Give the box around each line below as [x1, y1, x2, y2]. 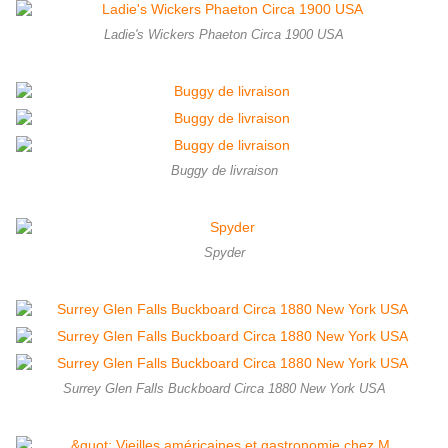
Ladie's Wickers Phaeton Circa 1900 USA [104, 28, 344, 43]
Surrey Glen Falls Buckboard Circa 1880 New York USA [62, 382, 386, 397]
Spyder [203, 246, 245, 261]
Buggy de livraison [170, 164, 278, 179]
